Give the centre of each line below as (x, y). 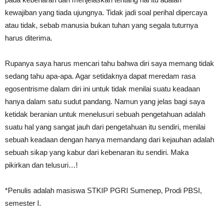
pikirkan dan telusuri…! (41, 165)
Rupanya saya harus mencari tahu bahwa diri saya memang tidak (109, 63)
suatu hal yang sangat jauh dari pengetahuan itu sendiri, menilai (105, 127)
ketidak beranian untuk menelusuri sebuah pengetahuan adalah (105, 114)
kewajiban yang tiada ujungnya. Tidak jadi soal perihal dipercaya (106, 12)
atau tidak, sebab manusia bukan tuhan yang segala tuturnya (101, 25)
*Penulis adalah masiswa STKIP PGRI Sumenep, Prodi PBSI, (103, 190)
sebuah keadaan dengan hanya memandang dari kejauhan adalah (109, 139)
